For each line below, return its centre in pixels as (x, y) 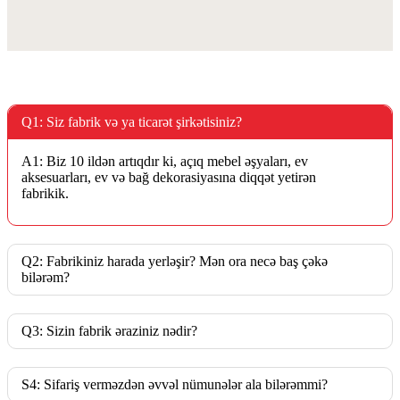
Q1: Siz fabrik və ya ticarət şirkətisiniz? (132, 122)
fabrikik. (45, 194)
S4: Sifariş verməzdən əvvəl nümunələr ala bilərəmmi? (175, 385)
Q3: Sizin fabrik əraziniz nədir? (109, 331)
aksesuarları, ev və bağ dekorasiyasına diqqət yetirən (169, 178)
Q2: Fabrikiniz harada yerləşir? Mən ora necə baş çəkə (175, 262)
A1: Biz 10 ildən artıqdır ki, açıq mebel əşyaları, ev (165, 162)
